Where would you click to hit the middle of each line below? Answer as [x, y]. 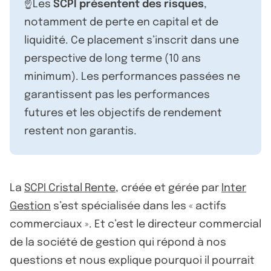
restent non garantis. [80, 131]
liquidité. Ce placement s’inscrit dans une [132, 40]
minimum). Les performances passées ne [132, 77]
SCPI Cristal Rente [70, 188]
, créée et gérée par [168, 188]
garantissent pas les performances [117, 95]
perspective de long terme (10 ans [113, 58]
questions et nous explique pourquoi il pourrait [132, 260]
